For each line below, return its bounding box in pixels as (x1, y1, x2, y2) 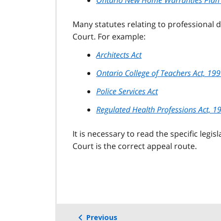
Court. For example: (73, 31, 146, 42)
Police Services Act (96, 85, 158, 97)
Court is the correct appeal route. (73, 140, 197, 151)
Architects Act (96, 49, 142, 60)
